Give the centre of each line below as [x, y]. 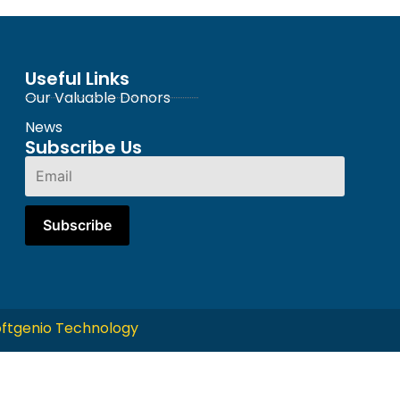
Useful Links [77, 78]
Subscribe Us [83, 147]
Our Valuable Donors [97, 97]
